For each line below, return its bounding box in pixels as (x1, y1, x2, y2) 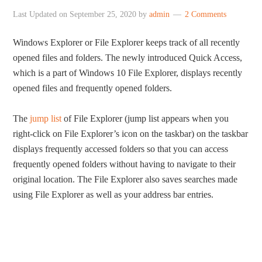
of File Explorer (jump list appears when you (61, 113, 229, 123)
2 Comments (185, 10, 227, 19)
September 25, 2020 (70, 10, 137, 19)
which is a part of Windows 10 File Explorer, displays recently (13, 68, 243, 78)
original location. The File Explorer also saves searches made (13, 174, 238, 184)
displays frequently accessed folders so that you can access (13, 144, 229, 154)
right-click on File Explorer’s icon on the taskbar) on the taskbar (13, 129, 249, 139)
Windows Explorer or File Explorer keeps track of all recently (13, 37, 240, 47)
